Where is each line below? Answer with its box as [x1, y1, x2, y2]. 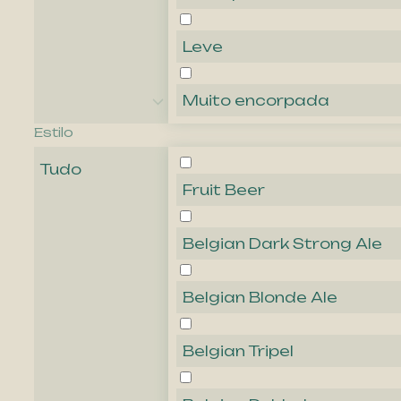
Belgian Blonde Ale [183, 288, 337, 307]
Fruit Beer [183, 181, 265, 200]
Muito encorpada [183, 91, 329, 110]
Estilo [34, 124, 73, 141]
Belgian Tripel [183, 342, 294, 361]
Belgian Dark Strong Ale [183, 235, 382, 253]
